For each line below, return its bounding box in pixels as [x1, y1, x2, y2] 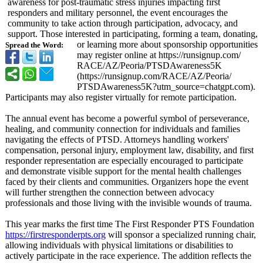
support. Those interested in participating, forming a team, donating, [8, 29, 258, 39]
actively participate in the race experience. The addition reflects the [5, 251, 251, 261]
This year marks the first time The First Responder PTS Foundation [5, 219, 254, 229]
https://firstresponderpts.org [5, 230, 106, 240]
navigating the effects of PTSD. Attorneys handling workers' [5, 134, 229, 144]
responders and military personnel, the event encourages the [8, 8, 228, 18]
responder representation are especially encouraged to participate [5, 156, 243, 166]
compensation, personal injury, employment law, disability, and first [5, 145, 254, 155]
